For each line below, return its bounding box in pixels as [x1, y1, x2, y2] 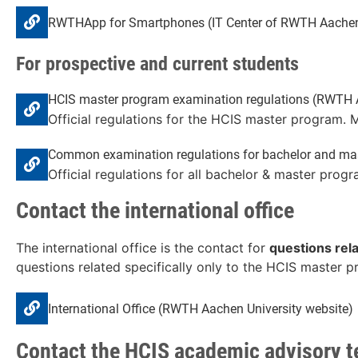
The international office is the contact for [16, 240, 269, 257]
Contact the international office [16, 197, 294, 225]
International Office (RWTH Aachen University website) [48, 300, 353, 316]
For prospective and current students [16, 53, 299, 76]
